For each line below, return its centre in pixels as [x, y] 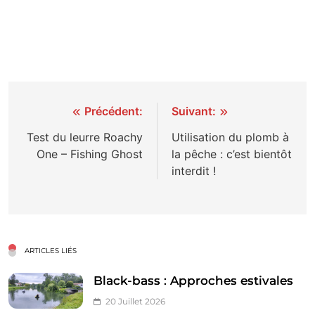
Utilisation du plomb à [230, 137]
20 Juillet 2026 [135, 301]
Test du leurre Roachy [85, 137]
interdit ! [194, 171]
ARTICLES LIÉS [51, 250]
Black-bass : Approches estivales [193, 280]
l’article [52, 165]
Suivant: [194, 111]
